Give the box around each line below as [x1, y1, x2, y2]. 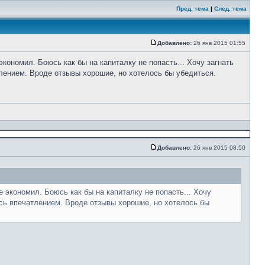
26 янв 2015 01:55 [192, 40, 247, 46]
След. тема [214, 5, 247, 12]
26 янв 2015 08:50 [192, 144, 247, 151]
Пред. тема [176, 5, 209, 12]
